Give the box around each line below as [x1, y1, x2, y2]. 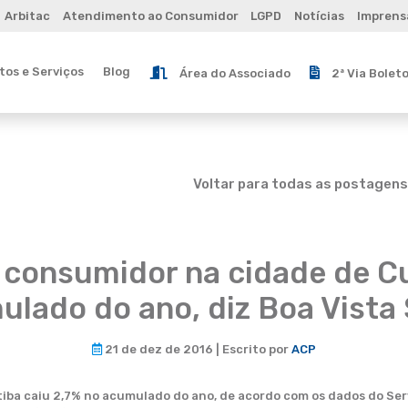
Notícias [294, 9, 345, 23]
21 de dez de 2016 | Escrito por [102, 342, 291, 356]
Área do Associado [178, 66, 291, 80]
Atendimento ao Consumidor [62, 9, 239, 23]
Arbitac [4, 9, 50, 23]
